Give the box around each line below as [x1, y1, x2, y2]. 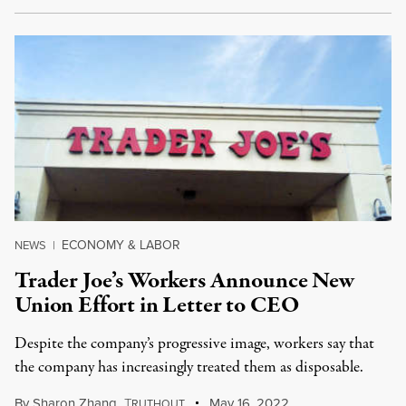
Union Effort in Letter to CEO [14, 289, 299, 322]
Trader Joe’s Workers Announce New [14, 265, 354, 297]
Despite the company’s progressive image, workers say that [14, 333, 374, 355]
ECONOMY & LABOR [62, 236, 180, 255]
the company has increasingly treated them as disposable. [14, 356, 363, 379]
